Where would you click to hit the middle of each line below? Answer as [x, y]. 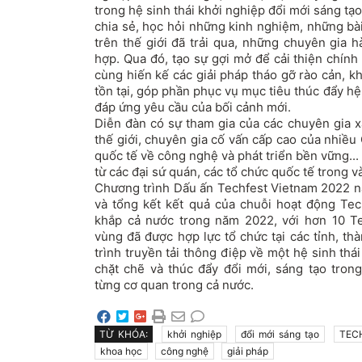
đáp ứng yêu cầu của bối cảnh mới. [193, 107]
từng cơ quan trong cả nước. [174, 284]
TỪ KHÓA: [124, 334]
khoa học [121, 351]
